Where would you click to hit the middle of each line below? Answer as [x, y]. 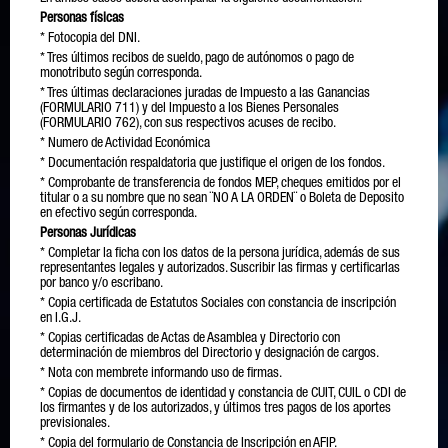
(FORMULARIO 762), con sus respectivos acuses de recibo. [188, 124]
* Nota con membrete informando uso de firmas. [161, 374]
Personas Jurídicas [88, 234]
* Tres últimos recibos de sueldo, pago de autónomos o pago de [197, 59]
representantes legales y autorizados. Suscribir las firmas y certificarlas [220, 269]
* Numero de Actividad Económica [125, 144]
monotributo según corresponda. [121, 74]
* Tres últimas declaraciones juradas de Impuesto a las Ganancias [205, 94]
